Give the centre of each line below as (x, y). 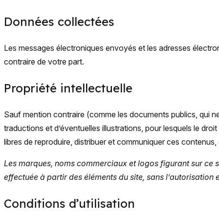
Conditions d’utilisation (69, 203)
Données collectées (59, 22)
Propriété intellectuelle (68, 88)
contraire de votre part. (44, 62)
